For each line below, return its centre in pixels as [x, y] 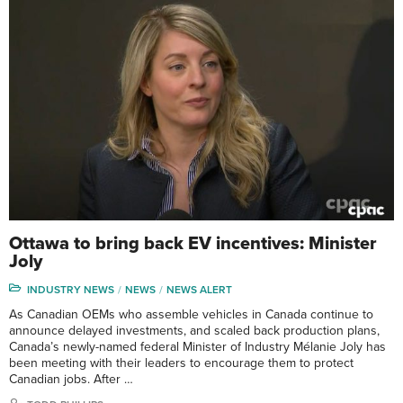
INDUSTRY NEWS [71, 289]
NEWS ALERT [199, 289]
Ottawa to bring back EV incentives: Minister [193, 243]
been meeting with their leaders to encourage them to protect [181, 363]
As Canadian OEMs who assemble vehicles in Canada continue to [191, 314]
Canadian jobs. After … [71, 379]
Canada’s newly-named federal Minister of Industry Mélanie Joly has [197, 346]
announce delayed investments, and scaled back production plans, [194, 330]
